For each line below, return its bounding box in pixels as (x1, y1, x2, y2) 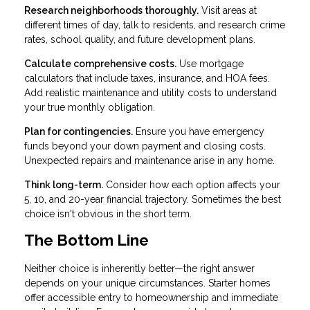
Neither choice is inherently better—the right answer (24, 262, 255, 274)
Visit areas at (199, 5, 257, 17)
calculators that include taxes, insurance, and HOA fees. (24, 73, 270, 84)
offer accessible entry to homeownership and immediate (24, 291, 278, 303)
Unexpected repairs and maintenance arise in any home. (24, 155, 275, 167)
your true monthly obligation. (24, 102, 155, 113)
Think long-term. (24, 179, 103, 191)
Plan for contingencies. (24, 126, 133, 138)
